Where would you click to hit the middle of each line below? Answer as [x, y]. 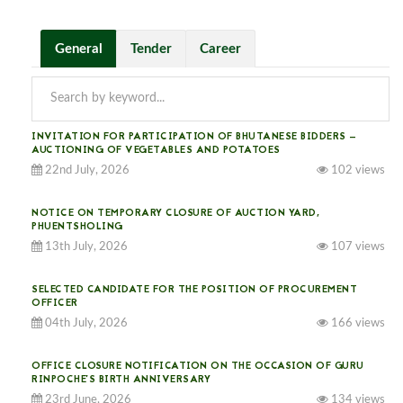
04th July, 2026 [85, 323]
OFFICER [55, 303]
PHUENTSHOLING [77, 227]
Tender [151, 49]
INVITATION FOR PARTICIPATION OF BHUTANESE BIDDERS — [194, 137]
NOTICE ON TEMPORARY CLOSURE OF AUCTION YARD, [175, 213]
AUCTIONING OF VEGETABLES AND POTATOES [156, 150]
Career [220, 49]
